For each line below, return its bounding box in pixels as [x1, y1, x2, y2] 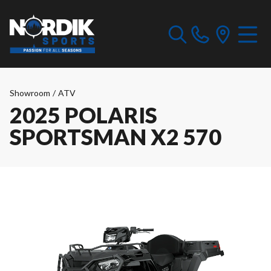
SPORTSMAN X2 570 [10, 123, 221, 150]
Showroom [10, 88, 50, 98]
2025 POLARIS [10, 102, 157, 128]
